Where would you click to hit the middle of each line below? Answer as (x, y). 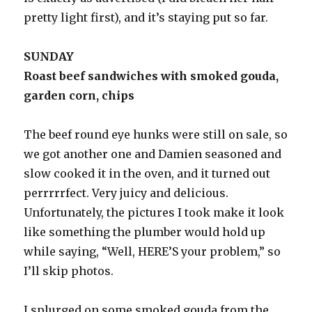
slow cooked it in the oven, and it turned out (147, 174)
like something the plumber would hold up (145, 232)
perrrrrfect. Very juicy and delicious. (126, 193)
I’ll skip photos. (70, 271)
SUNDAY (49, 57)
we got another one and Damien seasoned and (153, 154)
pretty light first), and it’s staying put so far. (148, 18)
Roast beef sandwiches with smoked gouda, (151, 76)
